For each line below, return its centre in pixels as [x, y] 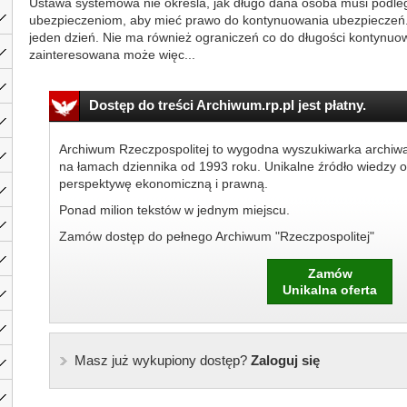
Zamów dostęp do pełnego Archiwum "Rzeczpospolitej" [216, 236]
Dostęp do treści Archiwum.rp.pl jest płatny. [227, 105]
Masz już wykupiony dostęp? [160, 360]
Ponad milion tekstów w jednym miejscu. [174, 210]
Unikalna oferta [330, 290]
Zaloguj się [283, 360]
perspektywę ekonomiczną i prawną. [163, 184]
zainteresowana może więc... [112, 55]
